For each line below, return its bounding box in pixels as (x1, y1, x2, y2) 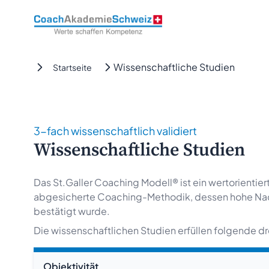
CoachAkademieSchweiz (33, 14, 148, 28)
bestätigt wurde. (34, 205, 112, 217)
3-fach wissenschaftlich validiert (34, 124, 197, 138)
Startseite (53, 62, 92, 73)
